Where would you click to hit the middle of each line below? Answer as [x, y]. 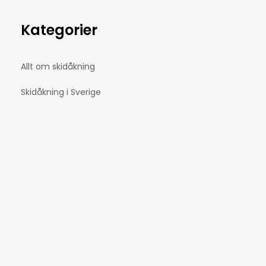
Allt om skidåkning [58, 67]
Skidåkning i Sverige [61, 92]
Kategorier [59, 30]
